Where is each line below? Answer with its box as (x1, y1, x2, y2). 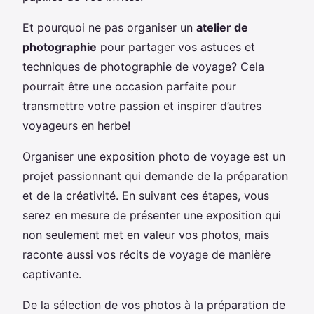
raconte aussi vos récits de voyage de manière (22, 247, 271, 261)
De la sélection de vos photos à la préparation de (22, 297, 285, 312)
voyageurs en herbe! (22, 118, 130, 132)
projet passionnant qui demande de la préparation (22, 168, 288, 183)
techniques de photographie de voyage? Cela (22, 59, 264, 74)
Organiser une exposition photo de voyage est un (22, 149, 285, 163)
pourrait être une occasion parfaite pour (22, 78, 236, 93)
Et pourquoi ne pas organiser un (22, 20, 196, 34)
